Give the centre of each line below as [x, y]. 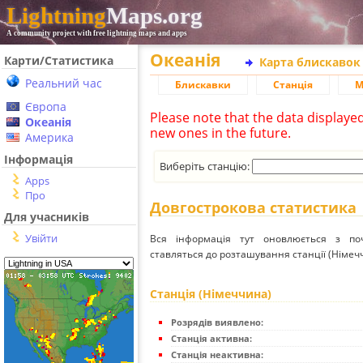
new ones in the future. [220, 133]
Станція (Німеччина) [211, 294]
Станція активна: [211, 339]
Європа [46, 107]
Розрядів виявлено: [217, 322]
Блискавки [203, 85]
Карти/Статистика [59, 60]
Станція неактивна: [217, 355]
